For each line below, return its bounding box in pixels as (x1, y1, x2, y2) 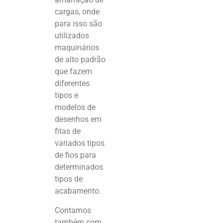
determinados (55, 162, 103, 172)
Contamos (55, 205, 91, 215)
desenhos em (55, 114, 102, 124)
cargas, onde (55, 7, 100, 17)
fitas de (55, 126, 81, 136)
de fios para (55, 150, 96, 160)
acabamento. (55, 186, 101, 196)
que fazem (55, 67, 92, 77)
